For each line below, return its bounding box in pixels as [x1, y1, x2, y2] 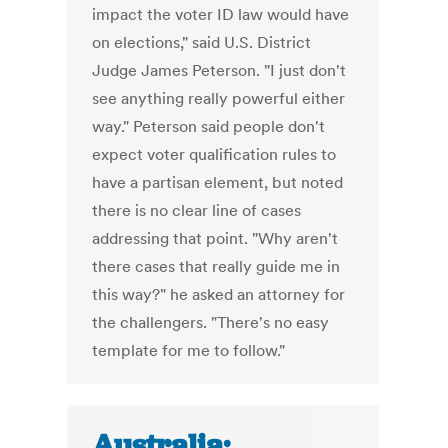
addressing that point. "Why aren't [92, 228, 339, 249]
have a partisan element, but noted [92, 172, 344, 193]
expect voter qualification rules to [92, 144, 337, 165]
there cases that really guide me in [92, 256, 341, 277]
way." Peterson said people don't [92, 116, 326, 137]
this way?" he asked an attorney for [92, 284, 346, 305]
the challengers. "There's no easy [92, 312, 330, 333]
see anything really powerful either [92, 88, 346, 109]
